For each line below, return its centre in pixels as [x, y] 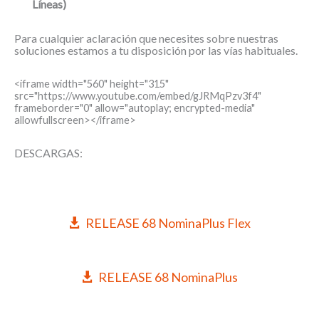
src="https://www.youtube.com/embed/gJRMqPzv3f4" [138, 95]
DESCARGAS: [48, 152]
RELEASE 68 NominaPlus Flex [168, 223]
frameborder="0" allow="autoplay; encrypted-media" [135, 108]
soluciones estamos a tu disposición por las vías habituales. [156, 50]
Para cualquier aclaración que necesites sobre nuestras [146, 38]
